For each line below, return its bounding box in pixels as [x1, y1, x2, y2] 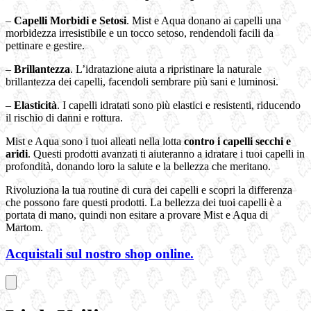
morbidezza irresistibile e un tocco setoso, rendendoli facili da [6, 26, 274, 39]
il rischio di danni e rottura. [6, 111, 123, 124]
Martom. [6, 221, 43, 233]
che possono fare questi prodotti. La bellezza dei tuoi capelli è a [6, 196, 282, 208]
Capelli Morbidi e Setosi [14, 14, 126, 26]
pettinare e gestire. [6, 39, 85, 51]
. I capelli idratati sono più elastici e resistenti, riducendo [57, 99, 301, 111]
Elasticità [14, 99, 57, 111]
